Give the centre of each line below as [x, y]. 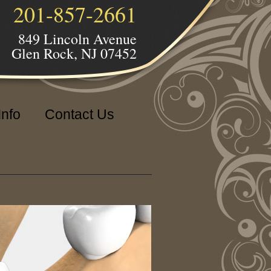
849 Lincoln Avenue [77, 39]
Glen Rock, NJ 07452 [74, 53]
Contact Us [80, 114]
